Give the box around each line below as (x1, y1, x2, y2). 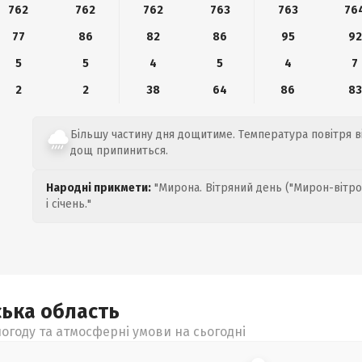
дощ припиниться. (70, 144, 168, 158)
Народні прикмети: (46, 181, 151, 195)
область (40, 300, 120, 324)
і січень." (46, 197, 91, 211)
